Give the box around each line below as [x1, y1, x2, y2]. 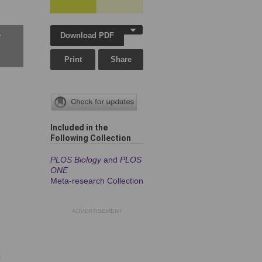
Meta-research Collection [50, 176, 143, 186]
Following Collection [50, 133, 131, 143]
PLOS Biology [50, 155, 101, 165]
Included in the [50, 123, 108, 133]
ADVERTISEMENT [72, 208, 122, 215]
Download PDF [60, 31, 115, 40]
